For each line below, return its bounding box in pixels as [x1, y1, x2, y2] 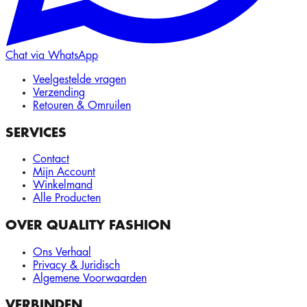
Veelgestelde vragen [33, 73, 126, 85]
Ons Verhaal [33, 246, 91, 258]
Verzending [33, 86, 85, 98]
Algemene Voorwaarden [33, 272, 147, 284]
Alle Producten [33, 193, 101, 204]
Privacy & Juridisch [33, 259, 120, 271]
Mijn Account [33, 167, 95, 178]
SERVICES [5, 126, 66, 139]
